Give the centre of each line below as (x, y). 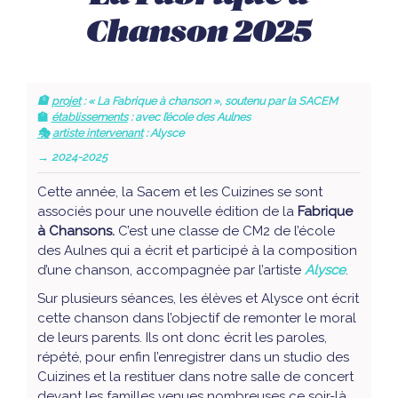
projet (66, 100)
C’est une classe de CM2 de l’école (224, 231)
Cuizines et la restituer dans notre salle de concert (195, 376)
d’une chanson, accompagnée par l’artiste (171, 270)
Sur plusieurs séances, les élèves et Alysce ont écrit (198, 298)
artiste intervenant (97, 132)
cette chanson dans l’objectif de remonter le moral (196, 318)
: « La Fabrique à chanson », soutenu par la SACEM (209, 100)
